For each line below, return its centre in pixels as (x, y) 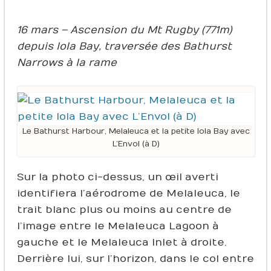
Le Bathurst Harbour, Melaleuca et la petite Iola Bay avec (136, 132)
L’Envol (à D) (136, 144)
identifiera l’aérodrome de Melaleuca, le (128, 194)
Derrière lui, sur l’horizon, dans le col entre (135, 259)
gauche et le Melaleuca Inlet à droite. (122, 243)
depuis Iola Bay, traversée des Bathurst (124, 47)
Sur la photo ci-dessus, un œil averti (117, 178)
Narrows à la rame (67, 63)
